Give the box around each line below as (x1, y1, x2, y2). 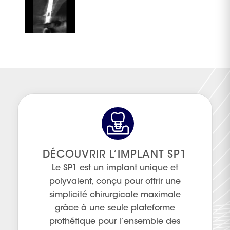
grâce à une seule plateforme (54, 204, 175, 213)
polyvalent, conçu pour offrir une (49, 177, 181, 186)
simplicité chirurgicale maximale (49, 190, 181, 199)
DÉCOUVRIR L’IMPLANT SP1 (43, 149, 187, 160)
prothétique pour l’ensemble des (49, 217, 181, 226)
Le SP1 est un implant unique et (51, 164, 178, 172)
